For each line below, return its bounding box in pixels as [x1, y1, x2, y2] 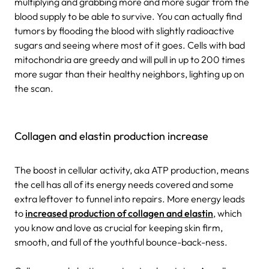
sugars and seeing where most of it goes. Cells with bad [14, 38, 245, 51]
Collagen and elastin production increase [14, 128, 208, 143]
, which [213, 207, 242, 219]
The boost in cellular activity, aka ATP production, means [14, 163, 249, 176]
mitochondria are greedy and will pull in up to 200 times [14, 53, 245, 65]
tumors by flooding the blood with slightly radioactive [14, 24, 234, 37]
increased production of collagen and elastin [25, 207, 213, 219]
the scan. [14, 82, 53, 94]
